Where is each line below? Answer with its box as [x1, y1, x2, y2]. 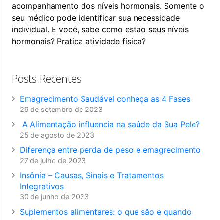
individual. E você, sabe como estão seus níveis [12, 24, 189, 34]
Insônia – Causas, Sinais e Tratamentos [20, 170, 164, 180]
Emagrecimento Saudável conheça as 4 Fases [20, 93, 190, 104]
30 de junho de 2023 [20, 192, 89, 201]
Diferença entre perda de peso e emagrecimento [20, 144, 201, 155]
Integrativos [20, 181, 64, 191]
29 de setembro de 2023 [20, 105, 103, 113]
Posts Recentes [12, 70, 82, 85]
